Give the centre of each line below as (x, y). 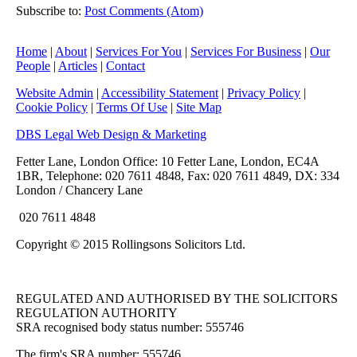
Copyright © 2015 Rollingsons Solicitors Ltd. (131, 245)
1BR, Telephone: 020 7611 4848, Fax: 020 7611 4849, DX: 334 (178, 176)
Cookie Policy (52, 108)
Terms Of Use (132, 108)
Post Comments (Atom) (144, 11)
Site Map (199, 108)
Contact (126, 66)
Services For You (139, 52)
